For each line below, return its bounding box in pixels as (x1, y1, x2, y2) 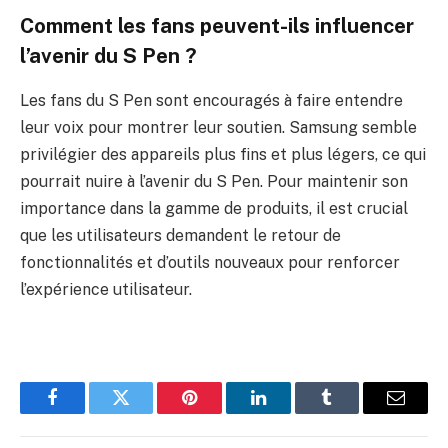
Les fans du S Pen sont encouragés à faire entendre (20, 90, 403, 110)
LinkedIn (256, 403, 323, 422)
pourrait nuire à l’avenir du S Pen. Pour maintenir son (20, 171, 408, 191)
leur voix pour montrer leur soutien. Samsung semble (20, 117, 417, 137)
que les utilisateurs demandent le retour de (20, 225, 341, 245)
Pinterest (188, 403, 252, 422)
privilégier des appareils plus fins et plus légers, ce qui (20, 144, 426, 164)
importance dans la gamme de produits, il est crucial (20, 198, 408, 218)
